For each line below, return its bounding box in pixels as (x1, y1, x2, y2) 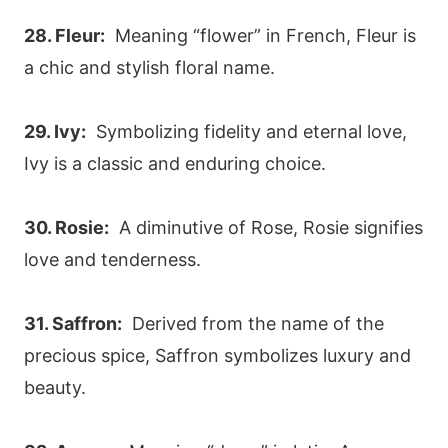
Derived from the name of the (122, 313, 384, 335)
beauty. (24, 377, 86, 399)
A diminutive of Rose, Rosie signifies (109, 217, 423, 239)
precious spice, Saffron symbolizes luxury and (24, 345, 411, 367)
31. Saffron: (24, 313, 122, 335)
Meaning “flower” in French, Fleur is (105, 25, 416, 47)
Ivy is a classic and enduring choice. (24, 153, 326, 175)
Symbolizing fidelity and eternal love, (86, 121, 407, 143)
